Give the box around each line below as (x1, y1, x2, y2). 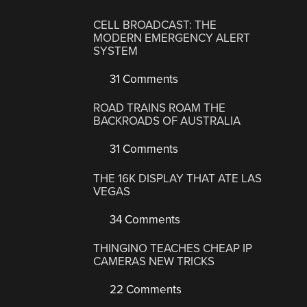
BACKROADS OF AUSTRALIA (93, 114, 241, 129)
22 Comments (107, 282, 182, 297)
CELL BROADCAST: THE (93, 17, 217, 32)
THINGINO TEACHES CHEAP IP (93, 241, 253, 256)
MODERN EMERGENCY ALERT (93, 30, 251, 45)
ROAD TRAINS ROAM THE (93, 101, 226, 116)
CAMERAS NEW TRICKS (93, 254, 215, 269)
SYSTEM (93, 43, 138, 58)
